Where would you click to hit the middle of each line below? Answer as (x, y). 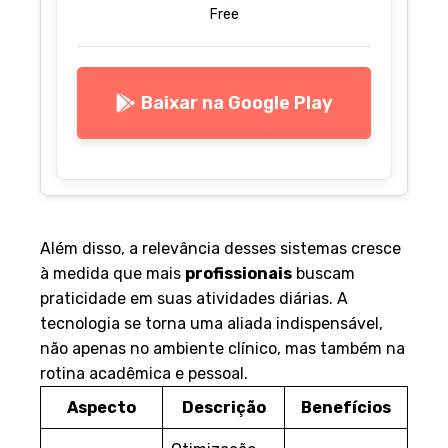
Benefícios (346, 408)
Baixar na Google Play (236, 103)
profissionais (238, 274)
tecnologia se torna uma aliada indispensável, (211, 324)
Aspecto (101, 408)
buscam (323, 274)
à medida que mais (112, 274)
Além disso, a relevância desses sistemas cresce (220, 249)
